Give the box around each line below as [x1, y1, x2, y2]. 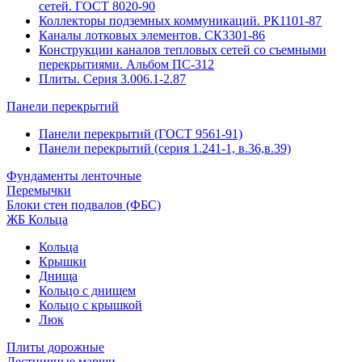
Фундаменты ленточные [6, 169, 141, 183]
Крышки [39, 255, 86, 268]
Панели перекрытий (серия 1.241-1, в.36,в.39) [39, 141, 291, 155]
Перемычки [6, 183, 71, 197]
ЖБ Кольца [6, 213, 68, 226]
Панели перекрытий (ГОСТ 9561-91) [39, 127, 242, 141]
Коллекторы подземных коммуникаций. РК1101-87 [39, 14, 322, 27]
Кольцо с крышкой [39, 298, 142, 312]
